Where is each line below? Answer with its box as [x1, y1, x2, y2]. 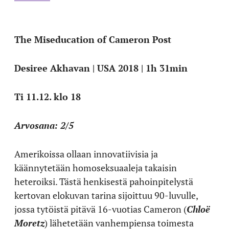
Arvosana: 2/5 [14, 119, 74, 131]
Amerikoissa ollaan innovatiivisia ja [14, 148, 158, 160]
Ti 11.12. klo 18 [14, 90, 81, 103]
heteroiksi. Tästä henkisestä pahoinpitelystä [14, 175, 193, 188]
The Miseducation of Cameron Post [14, 33, 171, 45]
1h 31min [146, 62, 188, 74]
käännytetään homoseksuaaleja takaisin [14, 162, 177, 174]
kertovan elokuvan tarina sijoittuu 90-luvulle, [14, 189, 198, 201]
